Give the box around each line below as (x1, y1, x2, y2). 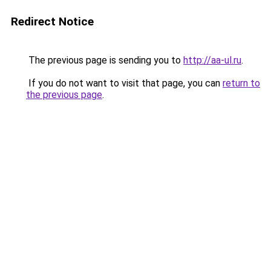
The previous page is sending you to (26, 54, 183, 66)
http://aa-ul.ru (183, 54, 241, 66)
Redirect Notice (11, 15, 94, 28)
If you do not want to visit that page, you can (26, 77, 223, 89)
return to (223, 77, 260, 89)
